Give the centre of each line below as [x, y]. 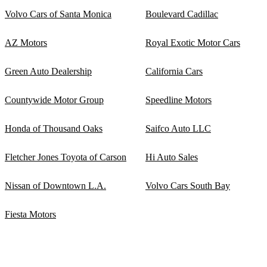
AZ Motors [26, 42]
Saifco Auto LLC [178, 128]
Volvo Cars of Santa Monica [58, 14]
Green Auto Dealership [48, 71]
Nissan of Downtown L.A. [55, 185]
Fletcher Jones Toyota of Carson [66, 157]
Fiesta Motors [30, 214]
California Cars [174, 71]
